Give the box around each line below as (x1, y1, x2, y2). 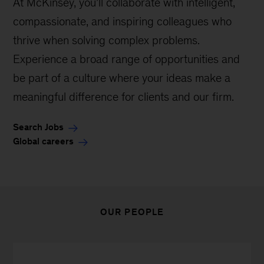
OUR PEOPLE (100, 207, 164, 217)
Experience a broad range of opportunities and (13, 52, 240, 66)
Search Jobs (13, 122, 64, 133)
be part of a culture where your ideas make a (13, 71, 231, 85)
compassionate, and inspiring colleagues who (13, 15, 232, 28)
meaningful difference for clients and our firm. (13, 90, 235, 104)
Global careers (13, 136, 74, 147)
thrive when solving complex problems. (13, 34, 200, 47)
